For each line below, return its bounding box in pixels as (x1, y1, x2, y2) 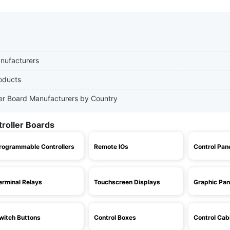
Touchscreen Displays (94, 178, 160, 186)
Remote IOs (94, 143, 128, 150)
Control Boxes (94, 214, 136, 221)
